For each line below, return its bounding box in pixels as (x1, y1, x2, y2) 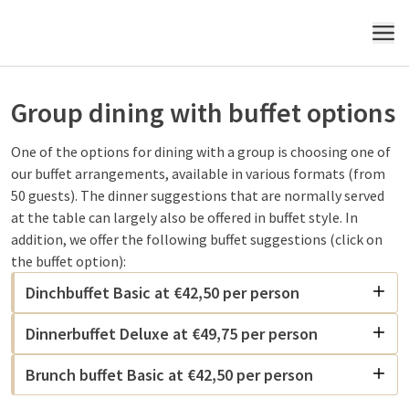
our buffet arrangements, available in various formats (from (11, 164, 385, 183)
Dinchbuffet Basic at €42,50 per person (26, 282, 299, 303)
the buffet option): (11, 252, 126, 270)
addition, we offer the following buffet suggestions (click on (11, 230, 383, 248)
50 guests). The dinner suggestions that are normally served (11, 186, 384, 204)
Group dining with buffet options (11, 95, 395, 130)
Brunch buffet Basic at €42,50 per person (26, 364, 313, 385)
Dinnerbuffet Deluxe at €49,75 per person (26, 323, 318, 344)
